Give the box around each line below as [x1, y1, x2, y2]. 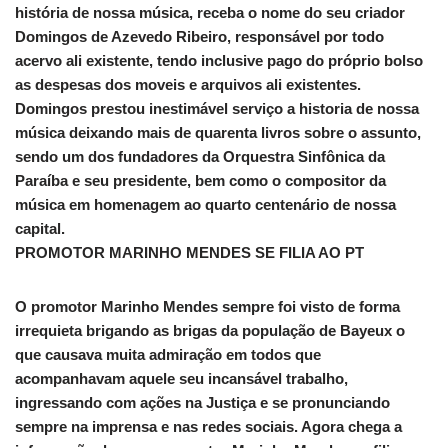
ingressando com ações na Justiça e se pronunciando [15, 394, 390, 412]
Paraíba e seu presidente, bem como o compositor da [15, 172, 386, 190]
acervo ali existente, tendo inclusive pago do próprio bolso [15, 52, 423, 70]
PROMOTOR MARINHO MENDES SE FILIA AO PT [15, 244, 364, 262]
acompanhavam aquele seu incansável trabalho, [15, 370, 348, 388]
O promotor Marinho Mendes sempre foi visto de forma [15, 298, 400, 316]
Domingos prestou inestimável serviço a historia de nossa [15, 100, 419, 118]
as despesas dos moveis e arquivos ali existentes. [15, 76, 361, 94]
